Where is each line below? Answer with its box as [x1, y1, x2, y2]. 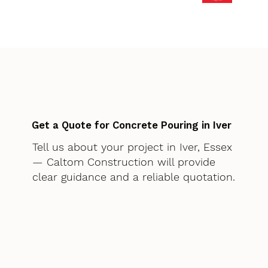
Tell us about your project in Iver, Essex [32, 141, 232, 154]
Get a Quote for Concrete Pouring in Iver [32, 119, 232, 132]
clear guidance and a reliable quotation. [32, 170, 235, 184]
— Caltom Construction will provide [32, 156, 215, 169]
